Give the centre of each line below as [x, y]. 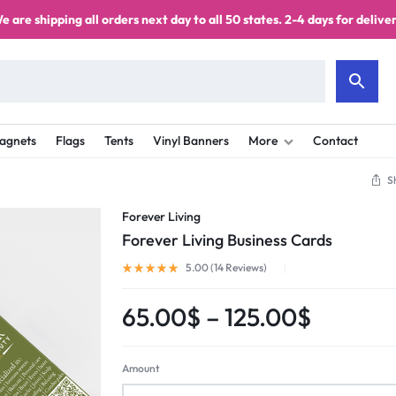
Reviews [244, 267]
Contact [335, 141]
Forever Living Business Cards [228, 240]
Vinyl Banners [191, 141]
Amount [141, 368]
